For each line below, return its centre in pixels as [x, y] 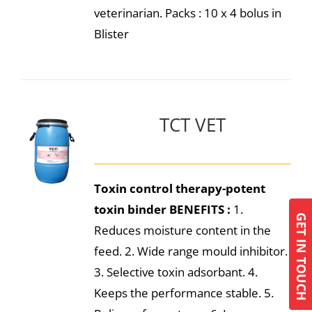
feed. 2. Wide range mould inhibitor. [190, 251]
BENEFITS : [200, 209]
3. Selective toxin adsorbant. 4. [175, 272]
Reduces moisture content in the [182, 230]
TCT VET [192, 125]
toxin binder [130, 209]
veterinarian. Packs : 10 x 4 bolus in [187, 13]
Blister [111, 34]
